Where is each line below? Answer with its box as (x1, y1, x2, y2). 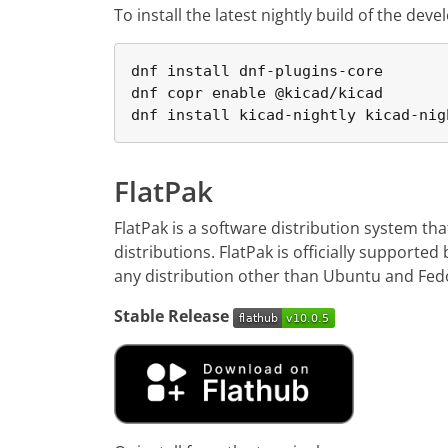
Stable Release (114, 305, 229, 327)
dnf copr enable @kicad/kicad (131, 84, 383, 102)
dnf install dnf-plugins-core (131, 62, 383, 80)
